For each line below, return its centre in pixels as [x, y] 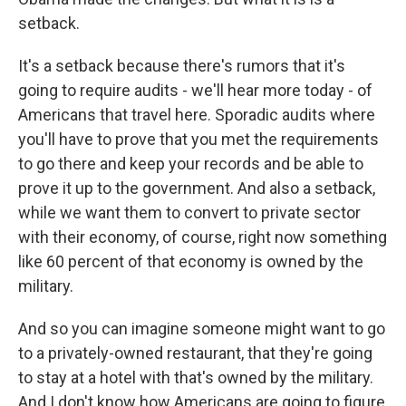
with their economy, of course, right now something [203, 237]
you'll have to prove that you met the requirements [198, 139]
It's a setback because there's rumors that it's [182, 66]
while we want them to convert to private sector [189, 213]
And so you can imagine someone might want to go [202, 329]
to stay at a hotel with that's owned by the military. [196, 377]
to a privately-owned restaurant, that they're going [195, 353]
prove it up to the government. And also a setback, [197, 188]
